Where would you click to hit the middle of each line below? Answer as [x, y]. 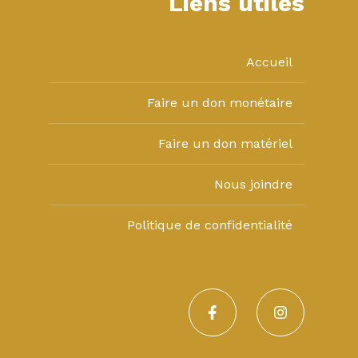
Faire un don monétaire [219, 103]
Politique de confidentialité [209, 225]
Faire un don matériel [225, 144]
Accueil [269, 62]
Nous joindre [253, 185]
